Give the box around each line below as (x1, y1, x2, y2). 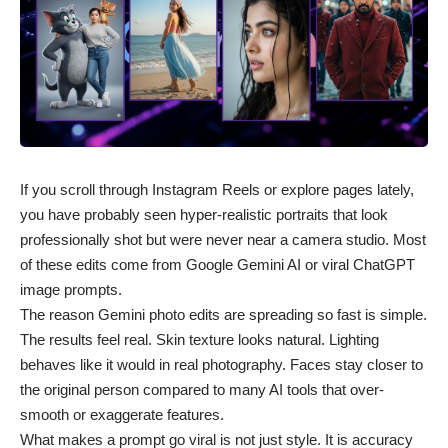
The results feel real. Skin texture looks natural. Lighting (20, 330, 379, 348)
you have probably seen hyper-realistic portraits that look (20, 205, 388, 223)
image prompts (20, 280, 118, 298)
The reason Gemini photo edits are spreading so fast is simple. (20, 305, 427, 323)
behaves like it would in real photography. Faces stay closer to (20, 355, 423, 373)
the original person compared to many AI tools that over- (20, 380, 384, 398)
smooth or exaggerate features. (20, 405, 224, 423)
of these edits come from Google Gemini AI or (20, 255, 322, 273)
